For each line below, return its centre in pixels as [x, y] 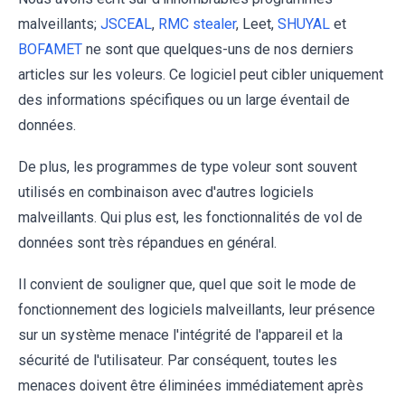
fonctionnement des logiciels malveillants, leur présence [197, 309]
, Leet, [257, 24]
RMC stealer [197, 24]
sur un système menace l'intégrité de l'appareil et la [180, 334]
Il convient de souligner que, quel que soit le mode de [187, 284]
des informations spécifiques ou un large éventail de [184, 99]
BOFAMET [50, 49]
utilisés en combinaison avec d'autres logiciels [166, 192]
